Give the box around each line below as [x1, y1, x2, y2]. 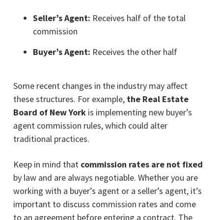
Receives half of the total [92, 12, 186, 24]
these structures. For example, [13, 93, 127, 105]
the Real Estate [126, 93, 189, 105]
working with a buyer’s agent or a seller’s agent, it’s [13, 185, 202, 196]
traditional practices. [13, 133, 89, 144]
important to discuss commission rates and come [13, 198, 196, 210]
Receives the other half [92, 46, 177, 57]
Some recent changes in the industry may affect [13, 80, 188, 91]
